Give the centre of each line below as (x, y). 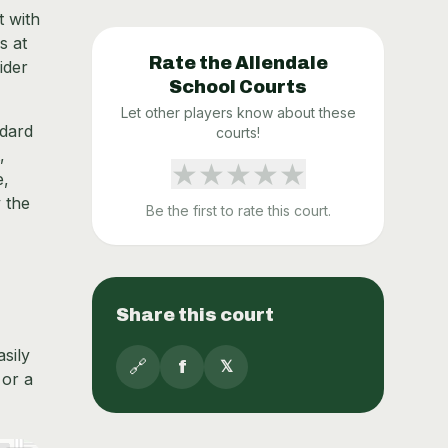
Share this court (195, 315)
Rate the (191, 63)
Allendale (281, 63)
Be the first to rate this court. (238, 210)
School (202, 87)
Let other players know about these (238, 112)
